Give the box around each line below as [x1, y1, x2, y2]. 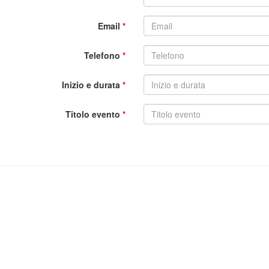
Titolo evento [65, 108, 122, 120]
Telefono [84, 49, 122, 61]
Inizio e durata [62, 79, 122, 91]
